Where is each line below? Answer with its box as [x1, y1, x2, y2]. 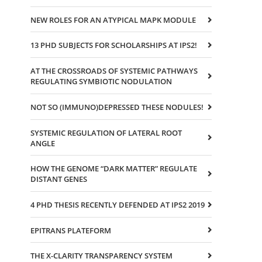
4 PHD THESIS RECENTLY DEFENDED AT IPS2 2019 [30, 199, 205, 210]
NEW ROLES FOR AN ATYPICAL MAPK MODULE [30, 14, 196, 25]
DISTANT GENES [30, 174, 87, 185]
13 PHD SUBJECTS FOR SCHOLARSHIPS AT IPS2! [30, 40, 197, 51]
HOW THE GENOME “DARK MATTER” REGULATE [30, 163, 197, 174]
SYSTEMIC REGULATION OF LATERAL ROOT [30, 127, 182, 138]
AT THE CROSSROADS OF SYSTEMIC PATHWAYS [30, 65, 198, 77]
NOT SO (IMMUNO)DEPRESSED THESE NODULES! [30, 101, 204, 112]
